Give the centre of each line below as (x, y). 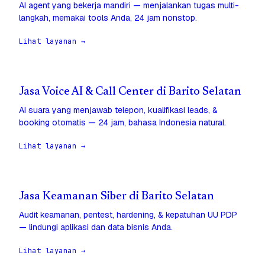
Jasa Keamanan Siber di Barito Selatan (117, 197)
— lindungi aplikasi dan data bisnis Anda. (96, 227)
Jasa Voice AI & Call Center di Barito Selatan (130, 92)
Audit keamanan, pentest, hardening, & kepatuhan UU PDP (128, 215)
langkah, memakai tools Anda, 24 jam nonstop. (108, 18)
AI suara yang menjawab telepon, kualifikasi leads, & (118, 110)
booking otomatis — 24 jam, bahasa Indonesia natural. (122, 123)
